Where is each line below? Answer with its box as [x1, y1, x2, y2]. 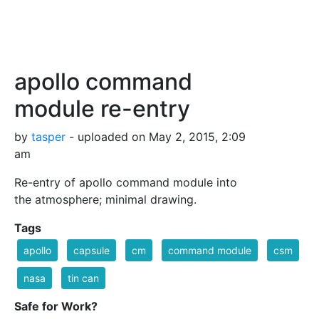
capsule [73, 244, 110, 256]
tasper [31, 129, 66, 144]
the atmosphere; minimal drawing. [14, 192, 197, 206]
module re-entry [14, 94, 190, 122]
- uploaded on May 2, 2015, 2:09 [66, 129, 246, 144]
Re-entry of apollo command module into [14, 174, 237, 189]
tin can [68, 271, 99, 284]
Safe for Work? [14, 298, 98, 313]
